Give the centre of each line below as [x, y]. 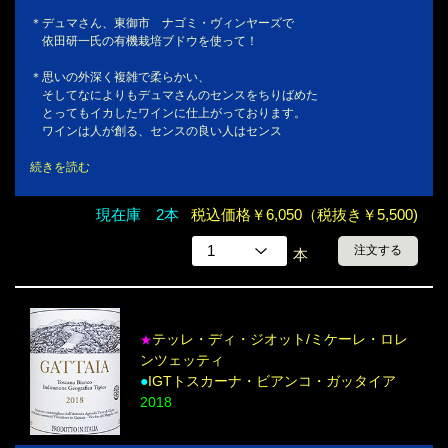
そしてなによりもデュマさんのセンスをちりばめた [174, 94]
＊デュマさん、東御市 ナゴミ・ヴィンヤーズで [162, 22]
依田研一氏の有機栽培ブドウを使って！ [144, 40]
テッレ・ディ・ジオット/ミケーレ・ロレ [280, 339]
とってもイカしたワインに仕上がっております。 [168, 112]
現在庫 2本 [137, 214]
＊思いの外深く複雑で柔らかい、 [120, 76]
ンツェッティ [182, 360]
